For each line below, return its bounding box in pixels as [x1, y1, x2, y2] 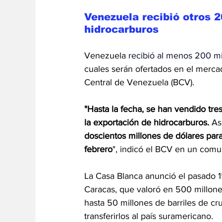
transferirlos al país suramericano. [84, 211, 213, 221]
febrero [84, 144, 112, 154]
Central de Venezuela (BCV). [84, 77, 194, 87]
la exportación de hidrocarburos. [84, 117, 209, 127]
